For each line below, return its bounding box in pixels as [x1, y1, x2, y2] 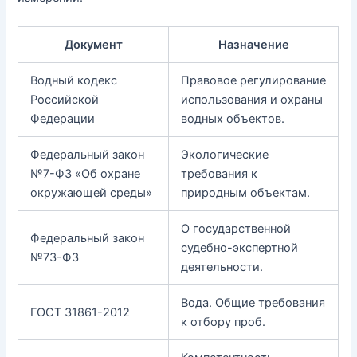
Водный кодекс [30, 73, 118, 88]
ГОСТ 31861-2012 [30, 304, 131, 320]
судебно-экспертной [181, 240, 299, 255]
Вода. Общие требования [181, 295, 326, 310]
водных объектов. [181, 111, 285, 126]
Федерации [30, 111, 96, 126]
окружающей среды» [30, 185, 153, 200]
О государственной [181, 221, 292, 236]
